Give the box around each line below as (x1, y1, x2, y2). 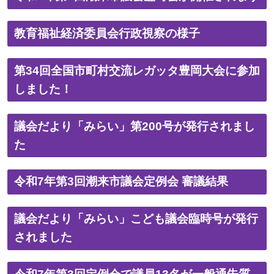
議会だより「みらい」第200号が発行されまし (13, 119, 255, 133)
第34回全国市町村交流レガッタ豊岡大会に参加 (13, 64, 260, 77)
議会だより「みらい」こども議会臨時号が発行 (13, 212, 258, 226)
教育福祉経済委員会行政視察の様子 (13, 27, 200, 40)
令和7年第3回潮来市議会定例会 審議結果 (13, 175, 228, 188)
